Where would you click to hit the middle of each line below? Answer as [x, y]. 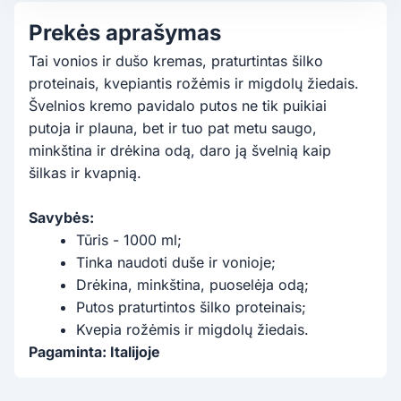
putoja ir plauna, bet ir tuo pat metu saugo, [173, 128]
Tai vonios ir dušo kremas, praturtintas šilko [176, 60]
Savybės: [61, 217]
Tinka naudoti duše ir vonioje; [176, 262]
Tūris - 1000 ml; [129, 239]
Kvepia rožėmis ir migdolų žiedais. [193, 329]
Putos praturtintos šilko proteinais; [192, 307]
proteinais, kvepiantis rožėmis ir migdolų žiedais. [194, 83]
